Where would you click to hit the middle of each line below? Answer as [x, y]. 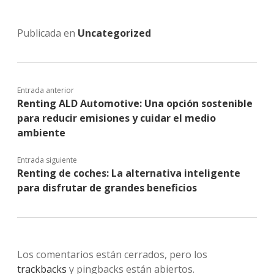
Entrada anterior [46, 90]
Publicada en [47, 33]
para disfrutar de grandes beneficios [107, 188]
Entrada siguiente [47, 160]
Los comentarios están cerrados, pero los [112, 254]
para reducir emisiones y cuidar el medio [117, 118]
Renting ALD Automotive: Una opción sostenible [135, 103]
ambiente [41, 133]
